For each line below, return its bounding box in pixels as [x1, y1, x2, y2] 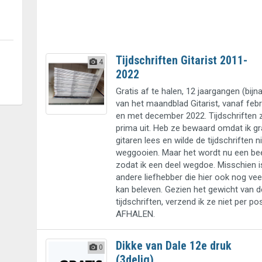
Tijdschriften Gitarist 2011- [115, 53, 247, 68]
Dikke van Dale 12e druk [115, 239, 232, 253]
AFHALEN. [115, 209, 155, 220]
